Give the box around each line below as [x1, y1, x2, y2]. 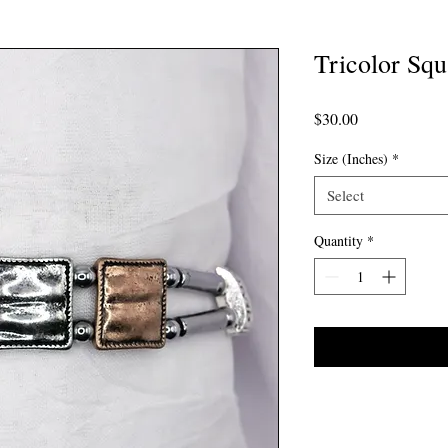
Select [327, 184, 364, 205]
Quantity [314, 230, 363, 250]
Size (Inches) [314, 148, 388, 168]
